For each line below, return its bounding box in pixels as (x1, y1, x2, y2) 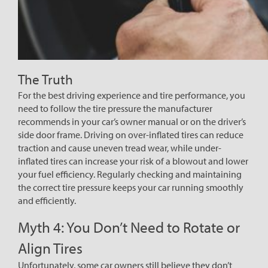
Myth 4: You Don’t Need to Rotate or (18, 217, 240, 237)
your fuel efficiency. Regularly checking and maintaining (18, 168, 242, 181)
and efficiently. (18, 194, 76, 207)
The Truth (18, 70, 73, 89)
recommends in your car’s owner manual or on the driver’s (18, 115, 246, 128)
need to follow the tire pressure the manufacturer (18, 102, 212, 115)
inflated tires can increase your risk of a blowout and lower (18, 155, 248, 167)
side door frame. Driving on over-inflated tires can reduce (18, 129, 243, 141)
